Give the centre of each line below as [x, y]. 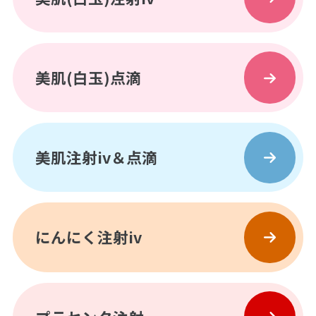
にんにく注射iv [89, 237]
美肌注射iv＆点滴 [97, 157]
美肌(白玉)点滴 [89, 78]
